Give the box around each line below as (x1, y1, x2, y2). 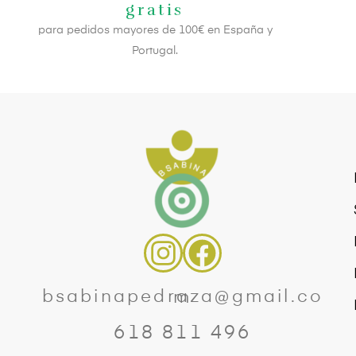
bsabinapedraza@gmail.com (173, 289, 192, 308)
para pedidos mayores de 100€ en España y (37, 25, 273, 37)
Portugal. (132, 45, 178, 57)
